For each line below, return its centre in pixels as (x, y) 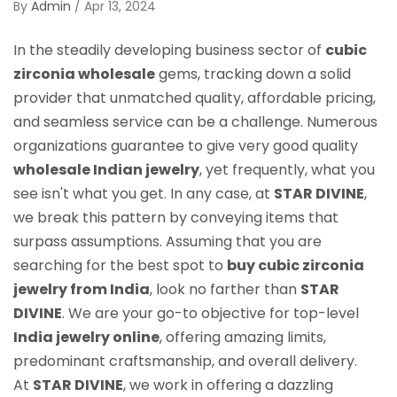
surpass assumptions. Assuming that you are (167, 241)
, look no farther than (225, 289)
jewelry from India (82, 289)
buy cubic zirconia (296, 265)
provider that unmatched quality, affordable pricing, (195, 97)
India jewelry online (86, 337)
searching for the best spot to (120, 265)
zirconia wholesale (84, 74)
